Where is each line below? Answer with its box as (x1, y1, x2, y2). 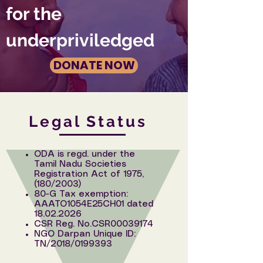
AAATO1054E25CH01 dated (34, 200, 153, 208)
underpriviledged (6, 30, 154, 50)
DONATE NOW (53, 57, 135, 73)
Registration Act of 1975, (34, 170, 144, 178)
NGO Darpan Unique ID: (34, 230, 136, 238)
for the (6, 4, 62, 24)
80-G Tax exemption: (34, 190, 128, 198)
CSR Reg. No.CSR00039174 (34, 220, 153, 228)
